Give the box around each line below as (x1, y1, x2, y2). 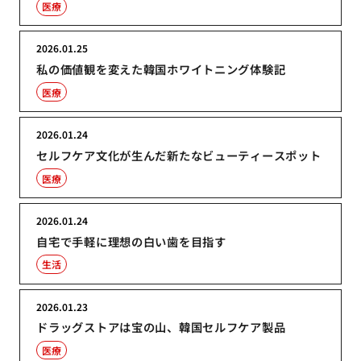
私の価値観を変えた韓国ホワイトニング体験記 (36, 60, 286, 78)
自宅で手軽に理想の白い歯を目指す (36, 232, 226, 250)
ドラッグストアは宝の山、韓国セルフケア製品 (36, 318, 286, 336)
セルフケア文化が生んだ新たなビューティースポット (36, 147, 322, 164)
